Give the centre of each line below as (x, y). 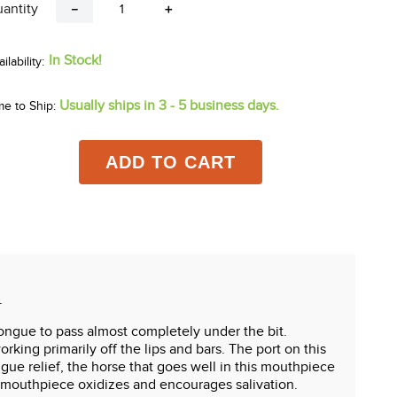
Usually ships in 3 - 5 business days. (169, 106)
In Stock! (75, 61)
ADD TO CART (170, 163)
